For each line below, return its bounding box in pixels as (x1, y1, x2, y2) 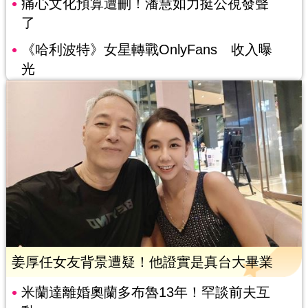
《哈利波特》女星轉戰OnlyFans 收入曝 (21, 42, 272, 58)
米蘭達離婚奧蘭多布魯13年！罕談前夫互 (21, 285, 270, 300)
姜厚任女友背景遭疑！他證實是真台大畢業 (11, 254, 273, 270)
